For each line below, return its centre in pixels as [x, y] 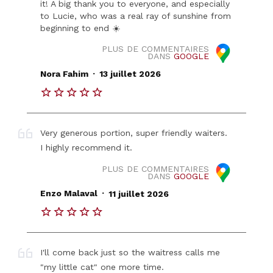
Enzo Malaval [69, 193]
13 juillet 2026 [130, 74]
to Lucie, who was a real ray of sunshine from [136, 16]
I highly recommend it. [87, 147]
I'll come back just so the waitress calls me [130, 253]
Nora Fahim [65, 74]
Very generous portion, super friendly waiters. [134, 133]
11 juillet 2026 [138, 193]
